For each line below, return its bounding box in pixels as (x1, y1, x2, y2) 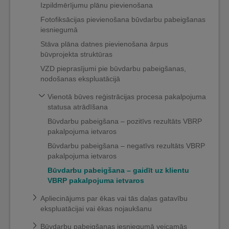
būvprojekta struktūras (40, 50, 112, 58)
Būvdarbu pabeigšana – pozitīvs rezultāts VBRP (48, 117, 202, 125)
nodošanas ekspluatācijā (40, 75, 120, 83)
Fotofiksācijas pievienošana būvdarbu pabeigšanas (40, 15, 205, 24)
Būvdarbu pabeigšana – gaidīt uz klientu (48, 166, 189, 174)
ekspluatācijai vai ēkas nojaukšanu (40, 204, 152, 213)
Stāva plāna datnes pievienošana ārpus (40, 40, 168, 48)
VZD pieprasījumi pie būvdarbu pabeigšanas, (40, 64, 186, 73)
